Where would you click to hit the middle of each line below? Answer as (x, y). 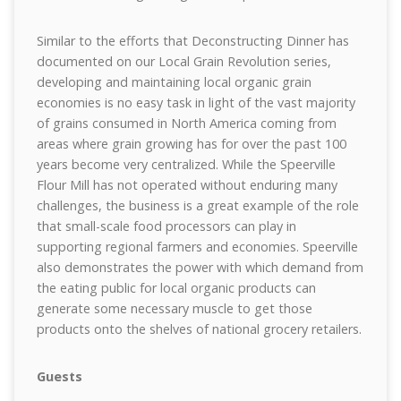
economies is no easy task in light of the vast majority (196, 102)
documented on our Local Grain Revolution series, (183, 61)
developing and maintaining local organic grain (174, 82)
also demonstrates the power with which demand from (200, 267)
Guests (59, 376)
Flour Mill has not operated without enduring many (187, 185)
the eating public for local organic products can (176, 288)
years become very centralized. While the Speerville (186, 164)
